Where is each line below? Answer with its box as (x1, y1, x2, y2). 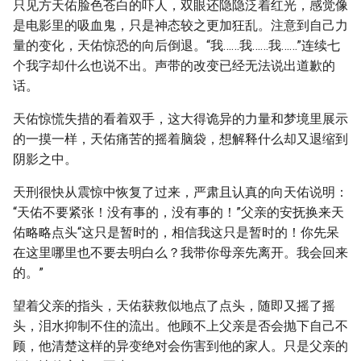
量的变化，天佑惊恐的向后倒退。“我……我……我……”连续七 (13, 38, 340, 53)
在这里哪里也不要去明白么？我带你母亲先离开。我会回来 (13, 245, 348, 260)
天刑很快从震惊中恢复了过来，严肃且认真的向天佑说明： (13, 185, 348, 200)
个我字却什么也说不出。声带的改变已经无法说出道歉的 (13, 58, 335, 73)
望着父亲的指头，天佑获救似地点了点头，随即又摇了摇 (13, 298, 335, 313)
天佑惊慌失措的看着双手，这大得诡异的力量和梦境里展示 (13, 111, 348, 127)
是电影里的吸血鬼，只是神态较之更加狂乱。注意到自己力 (13, 18, 348, 33)
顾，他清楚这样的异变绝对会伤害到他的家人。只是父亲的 (13, 338, 348, 354)
